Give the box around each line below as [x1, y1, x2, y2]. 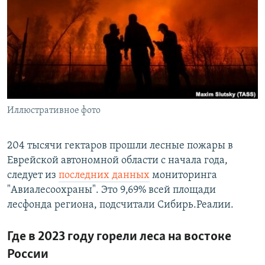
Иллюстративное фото [7, 106, 101, 116]
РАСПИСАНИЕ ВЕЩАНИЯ [11, 5, 120, 17]
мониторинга [150, 170, 217, 182]
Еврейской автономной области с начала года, [7, 155, 228, 167]
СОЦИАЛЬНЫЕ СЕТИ [11, 59, 80, 68]
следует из [7, 170, 59, 182]
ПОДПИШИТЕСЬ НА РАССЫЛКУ [11, 27, 151, 38]
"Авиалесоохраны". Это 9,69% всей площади [7, 185, 216, 196]
